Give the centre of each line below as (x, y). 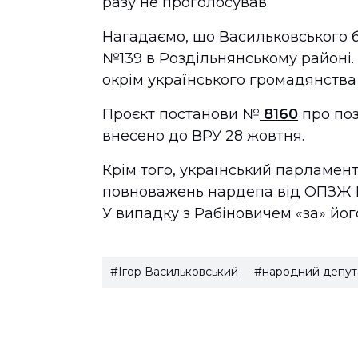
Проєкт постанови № (181, 114)
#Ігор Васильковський (174, 272)
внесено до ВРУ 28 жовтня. (205, 136)
